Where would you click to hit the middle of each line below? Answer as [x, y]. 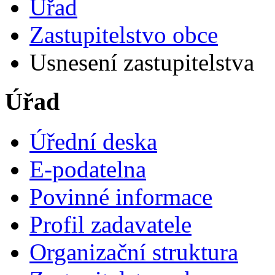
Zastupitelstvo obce [124, 34]
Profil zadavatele [110, 225]
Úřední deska [93, 142]
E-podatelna [88, 169]
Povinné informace [121, 197]
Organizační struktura [134, 252]
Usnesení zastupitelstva [142, 62]
